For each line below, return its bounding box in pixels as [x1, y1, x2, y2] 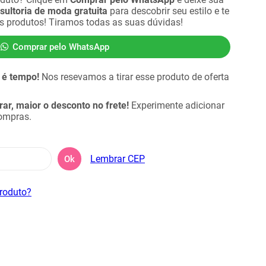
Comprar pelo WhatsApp [12, 42, 109, 52]
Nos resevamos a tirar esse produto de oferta [39, 71, 229, 83]
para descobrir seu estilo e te [107, 5, 229, 17]
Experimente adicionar [129, 100, 224, 111]
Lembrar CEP [90, 153, 145, 164]
